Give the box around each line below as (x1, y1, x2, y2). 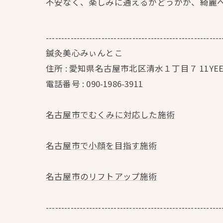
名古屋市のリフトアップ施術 (46, 170, 157, 182)
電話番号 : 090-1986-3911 (46, 78, 143, 90)
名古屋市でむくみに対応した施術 (46, 109, 175, 120)
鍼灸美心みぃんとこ (46, 47, 123, 59)
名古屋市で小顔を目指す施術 (46, 139, 157, 151)
